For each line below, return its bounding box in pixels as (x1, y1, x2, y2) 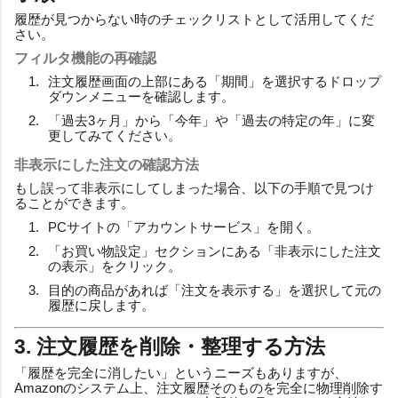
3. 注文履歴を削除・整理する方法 (14, 335, 325, 358)
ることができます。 (14, 195, 134, 211)
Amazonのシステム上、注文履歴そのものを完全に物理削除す (14, 379, 383, 395)
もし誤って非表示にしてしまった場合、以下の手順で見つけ (14, 179, 374, 195)
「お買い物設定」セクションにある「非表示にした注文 (48, 243, 381, 259)
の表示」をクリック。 (48, 258, 181, 274)
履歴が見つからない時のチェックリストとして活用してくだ (14, 11, 374, 27)
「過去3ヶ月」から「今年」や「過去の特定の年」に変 (48, 112, 375, 128)
